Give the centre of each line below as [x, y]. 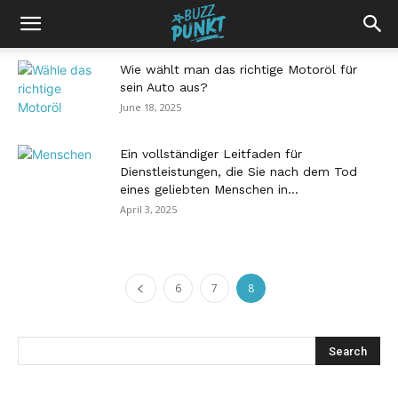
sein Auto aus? [164, 87]
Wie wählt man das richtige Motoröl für [239, 69]
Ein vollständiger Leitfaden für [211, 154]
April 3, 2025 [148, 209]
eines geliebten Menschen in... [209, 189]
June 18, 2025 [151, 107]
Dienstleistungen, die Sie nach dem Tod [239, 171]
